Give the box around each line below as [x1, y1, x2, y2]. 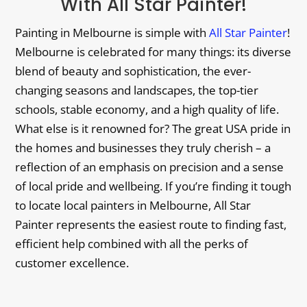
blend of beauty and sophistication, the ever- [15, 62, 251, 79]
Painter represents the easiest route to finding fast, [15, 216, 287, 232]
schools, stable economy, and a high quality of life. [15, 101, 280, 117]
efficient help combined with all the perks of [15, 235, 249, 251]
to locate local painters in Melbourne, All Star [15, 197, 251, 213]
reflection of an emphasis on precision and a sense [15, 158, 284, 175]
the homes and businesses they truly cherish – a [15, 139, 271, 156]
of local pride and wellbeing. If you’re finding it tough [15, 177, 292, 194]
